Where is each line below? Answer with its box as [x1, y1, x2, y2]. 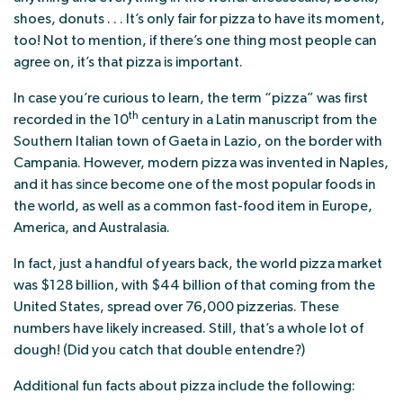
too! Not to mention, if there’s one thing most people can [13, 32, 377, 48]
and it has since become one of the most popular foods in [13, 176, 376, 192]
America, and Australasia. [13, 219, 170, 235]
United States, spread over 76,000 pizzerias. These [13, 299, 339, 314]
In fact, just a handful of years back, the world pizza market [13, 255, 382, 271]
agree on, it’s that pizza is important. [13, 54, 243, 69]
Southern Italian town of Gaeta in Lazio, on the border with [13, 133, 382, 148]
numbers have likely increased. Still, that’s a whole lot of [13, 320, 363, 336]
